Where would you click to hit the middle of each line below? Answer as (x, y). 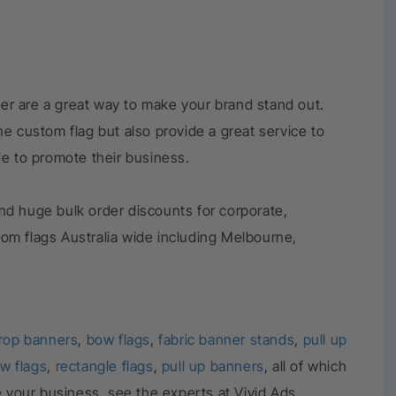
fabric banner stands (227, 339)
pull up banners (211, 366)
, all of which (305, 366)
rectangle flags (102, 366)
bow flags (118, 339)
